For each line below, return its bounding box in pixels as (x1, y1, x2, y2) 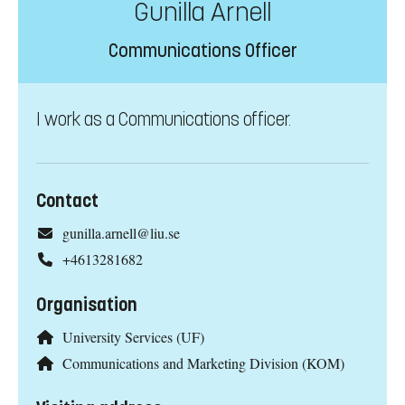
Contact (36, 190, 99, 213)
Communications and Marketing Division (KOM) (61, 353, 344, 372)
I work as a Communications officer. (36, 108, 291, 132)
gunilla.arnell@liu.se (61, 223, 180, 243)
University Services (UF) (61, 327, 204, 347)
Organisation (36, 294, 137, 317)
